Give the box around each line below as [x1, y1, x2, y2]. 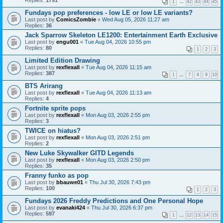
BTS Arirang [25, 82, 63, 90]
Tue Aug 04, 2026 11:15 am [86, 64, 151, 70]
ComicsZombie [56, 16, 96, 22]
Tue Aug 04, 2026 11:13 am [86, 90, 151, 96]
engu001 [56, 39, 79, 45]
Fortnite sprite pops [25, 105, 86, 112]
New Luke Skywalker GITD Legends [25, 149, 134, 157]
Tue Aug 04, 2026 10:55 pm [85, 39, 151, 45]
